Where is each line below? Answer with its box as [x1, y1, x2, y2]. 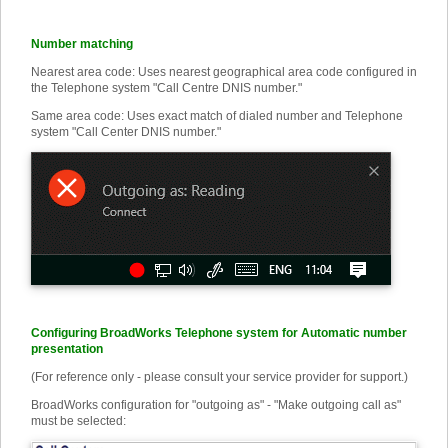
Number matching [31, 37, 133, 51]
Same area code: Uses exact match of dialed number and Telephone [31, 109, 403, 123]
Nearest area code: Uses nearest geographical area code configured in [31, 65, 417, 79]
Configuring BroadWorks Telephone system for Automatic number [31, 326, 407, 340]
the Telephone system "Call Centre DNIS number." [31, 81, 302, 95]
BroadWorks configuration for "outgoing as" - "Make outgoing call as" [31, 398, 401, 412]
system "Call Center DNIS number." [31, 125, 221, 139]
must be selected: [31, 414, 126, 428]
